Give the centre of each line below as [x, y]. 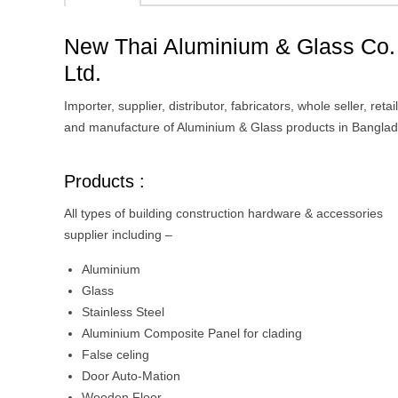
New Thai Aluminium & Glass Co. [230, 46]
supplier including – [118, 235]
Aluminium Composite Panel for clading [192, 333]
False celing [115, 354]
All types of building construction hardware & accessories [223, 213]
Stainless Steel [123, 312]
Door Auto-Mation [131, 376]
